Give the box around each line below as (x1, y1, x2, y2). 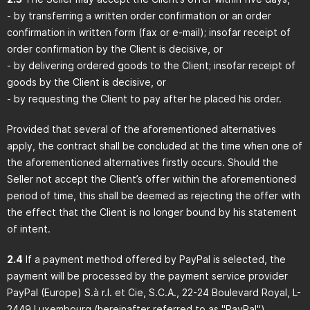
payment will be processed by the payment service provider (7, 270, 288, 282)
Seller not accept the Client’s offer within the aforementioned (7, 173, 296, 185)
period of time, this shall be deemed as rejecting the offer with (7, 190, 300, 201)
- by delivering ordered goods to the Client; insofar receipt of (7, 60, 295, 71)
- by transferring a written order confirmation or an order (7, 10, 271, 21)
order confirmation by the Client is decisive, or (7, 43, 223, 55)
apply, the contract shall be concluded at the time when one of (7, 140, 302, 152)
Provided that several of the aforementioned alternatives (7, 123, 276, 135)
